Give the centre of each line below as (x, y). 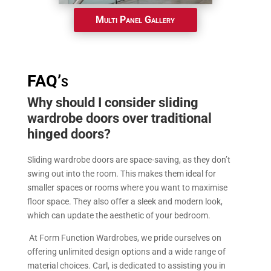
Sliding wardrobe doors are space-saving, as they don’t (129, 160)
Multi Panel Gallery (135, 20)
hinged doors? (69, 134)
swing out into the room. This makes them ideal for (121, 174)
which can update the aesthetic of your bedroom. (119, 216)
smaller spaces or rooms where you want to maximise (127, 188)
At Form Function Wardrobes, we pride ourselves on (124, 238)
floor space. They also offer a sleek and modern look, (125, 202)
